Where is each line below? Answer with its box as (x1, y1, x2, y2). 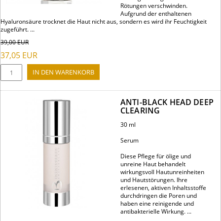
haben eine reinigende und (120, 199, 194, 208)
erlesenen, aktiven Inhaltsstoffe (120, 184, 206, 192)
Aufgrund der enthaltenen (120, 9, 191, 18)
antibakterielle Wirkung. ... (120, 207, 191, 216)
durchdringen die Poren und (120, 191, 197, 200)
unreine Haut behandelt (120, 160, 185, 169)
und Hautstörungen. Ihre (120, 176, 187, 184)
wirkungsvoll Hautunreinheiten (120, 168, 204, 177)
